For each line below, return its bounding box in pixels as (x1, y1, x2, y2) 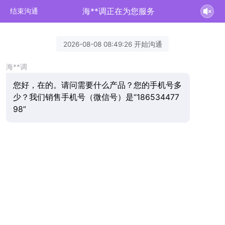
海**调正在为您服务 (82, 6, 155, 16)
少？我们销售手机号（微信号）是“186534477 (13, 92, 179, 102)
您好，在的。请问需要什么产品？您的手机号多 (13, 80, 182, 90)
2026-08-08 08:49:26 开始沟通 (63, 40, 162, 48)
